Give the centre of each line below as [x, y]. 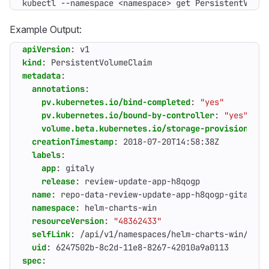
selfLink [51, 234]
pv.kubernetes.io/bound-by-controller [128, 115]
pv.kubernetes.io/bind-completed [116, 102]
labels [46, 155]
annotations [58, 89]
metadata [41, 76]
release [58, 181]
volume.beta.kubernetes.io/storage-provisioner [150, 128]
